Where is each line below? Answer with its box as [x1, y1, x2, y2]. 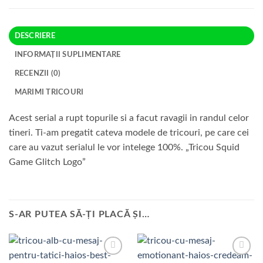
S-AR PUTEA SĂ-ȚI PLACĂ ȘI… [9, 209, 150, 219]
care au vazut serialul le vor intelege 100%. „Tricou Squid [9, 143, 240, 153]
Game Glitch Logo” [9, 157, 86, 167]
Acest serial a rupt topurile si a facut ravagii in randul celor [9, 113, 249, 123]
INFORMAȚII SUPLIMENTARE [14, 51, 121, 59]
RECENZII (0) [14, 70, 61, 77]
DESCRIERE [14, 32, 55, 40]
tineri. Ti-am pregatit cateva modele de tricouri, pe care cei [9, 128, 249, 138]
